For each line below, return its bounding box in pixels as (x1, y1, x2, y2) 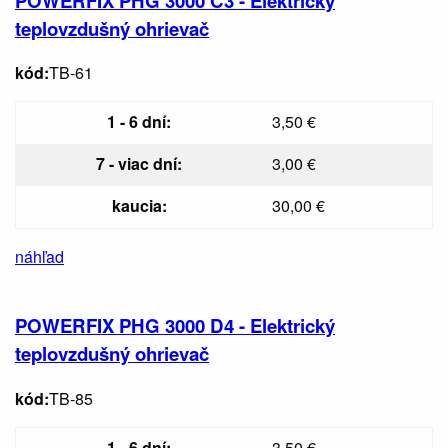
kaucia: (111, 194, 167, 218)
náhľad (15, 245, 64, 269)
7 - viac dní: (96, 152, 182, 176)
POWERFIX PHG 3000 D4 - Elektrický (15, 312, 335, 340)
